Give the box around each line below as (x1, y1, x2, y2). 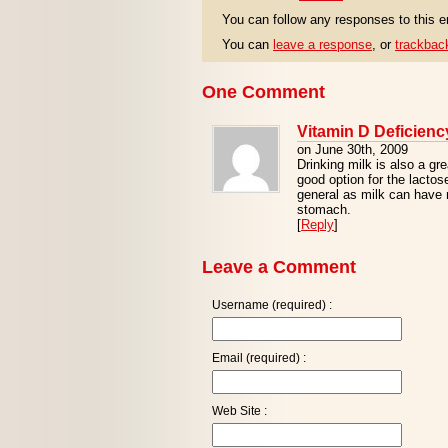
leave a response (273, 37, 372, 52)
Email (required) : (212, 351, 306, 365)
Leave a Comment (202, 257, 356, 277)
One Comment (202, 82, 325, 102)
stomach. (297, 202, 351, 217)
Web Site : (212, 404, 267, 418)
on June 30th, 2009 (297, 142, 408, 157)
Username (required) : (212, 298, 332, 312)
